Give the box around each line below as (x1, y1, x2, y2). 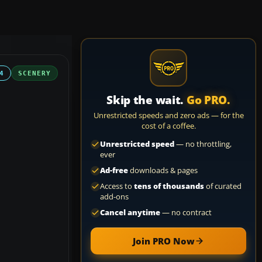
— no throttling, (174, 139, 232, 149)
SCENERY (18, 69, 51, 77)
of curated (204, 181, 242, 191)
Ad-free (100, 166, 128, 175)
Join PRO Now (133, 235, 195, 247)
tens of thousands (134, 181, 204, 191)
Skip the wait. (106, 92, 187, 108)
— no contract (160, 208, 212, 218)
